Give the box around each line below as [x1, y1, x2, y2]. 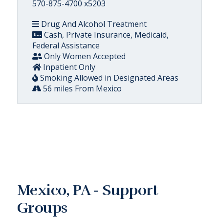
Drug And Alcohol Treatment [39, 18, 147, 29]
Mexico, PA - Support [17, 181, 158, 199]
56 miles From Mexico [41, 83, 122, 94]
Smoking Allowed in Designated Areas [38, 72, 178, 83]
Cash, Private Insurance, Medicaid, [42, 29, 169, 40]
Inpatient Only [41, 61, 95, 72]
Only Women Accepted [42, 50, 126, 62]
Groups [17, 198, 67, 217]
